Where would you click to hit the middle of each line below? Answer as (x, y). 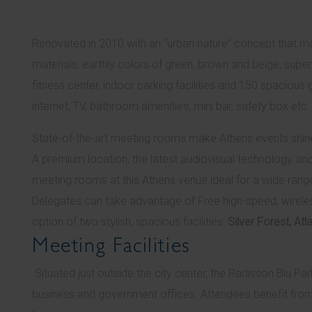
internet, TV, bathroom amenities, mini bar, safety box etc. (171, 106)
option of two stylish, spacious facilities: (130, 222)
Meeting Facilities (111, 245)
